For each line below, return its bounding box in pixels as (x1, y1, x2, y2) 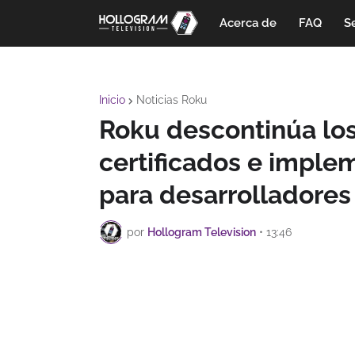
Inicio (99, 94, 125, 106)
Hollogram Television (147, 225, 256, 239)
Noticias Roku (136, 94, 207, 106)
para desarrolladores (99, 180, 351, 209)
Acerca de (219, 16, 277, 30)
